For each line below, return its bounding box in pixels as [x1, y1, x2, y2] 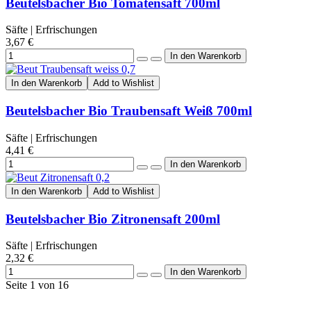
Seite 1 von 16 [6, 279, 69, 292]
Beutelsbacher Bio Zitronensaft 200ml [6, 211, 220, 226]
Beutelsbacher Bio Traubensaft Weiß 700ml [6, 103, 252, 119]
